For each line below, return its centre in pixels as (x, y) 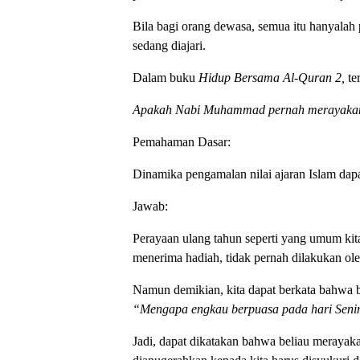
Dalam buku (165, 77)
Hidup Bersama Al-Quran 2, (271, 77)
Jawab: (150, 206)
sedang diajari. (169, 45)
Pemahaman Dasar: (181, 141)
